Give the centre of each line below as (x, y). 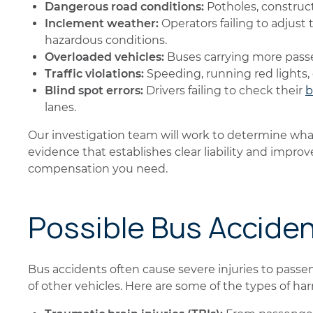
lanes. (60, 107)
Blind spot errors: (94, 90)
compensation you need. (98, 169)
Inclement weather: (102, 23)
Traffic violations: (94, 74)
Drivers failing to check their (224, 90)
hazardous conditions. (106, 40)
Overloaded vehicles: (104, 57)
